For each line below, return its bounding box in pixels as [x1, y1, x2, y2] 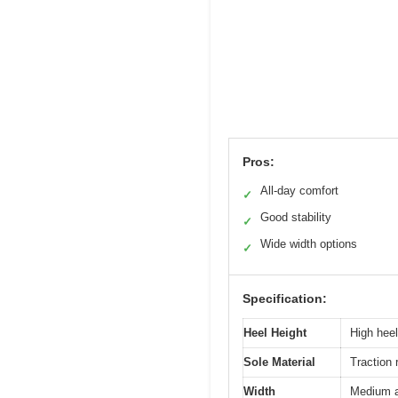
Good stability [260, 210, 331, 224]
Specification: [243, 291, 327, 306]
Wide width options [260, 236, 357, 251]
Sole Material [243, 354, 315, 369]
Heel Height [243, 325, 306, 339]
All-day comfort [260, 183, 338, 197]
